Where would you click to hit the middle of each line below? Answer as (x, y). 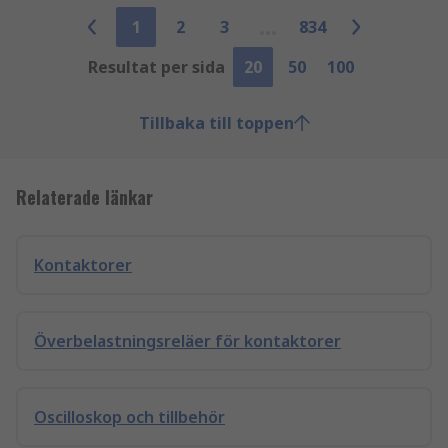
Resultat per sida (156, 67)
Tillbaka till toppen (216, 123)
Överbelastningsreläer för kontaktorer (187, 341)
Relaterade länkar (84, 197)
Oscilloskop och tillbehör (129, 417)
